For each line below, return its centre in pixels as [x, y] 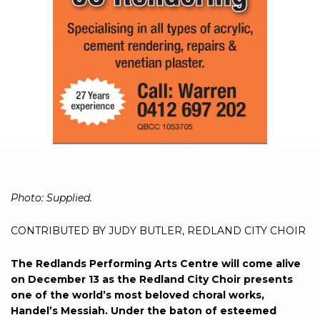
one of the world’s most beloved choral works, [137, 295]
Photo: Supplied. [51, 197]
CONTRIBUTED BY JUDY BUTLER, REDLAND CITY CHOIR [158, 230]
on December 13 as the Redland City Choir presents [152, 279]
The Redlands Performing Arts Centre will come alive [156, 263]
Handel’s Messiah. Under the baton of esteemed [144, 310]
